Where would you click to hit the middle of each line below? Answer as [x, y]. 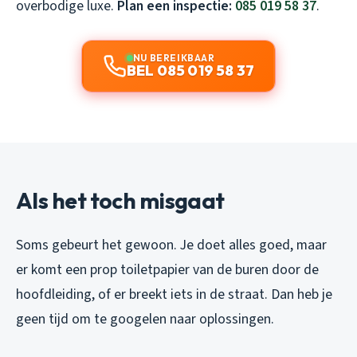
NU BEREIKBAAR [174, 57]
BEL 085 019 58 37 [190, 70]
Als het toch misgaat [120, 200]
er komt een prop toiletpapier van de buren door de [167, 269]
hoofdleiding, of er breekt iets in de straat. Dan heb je [174, 294]
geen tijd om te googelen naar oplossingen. [145, 319]
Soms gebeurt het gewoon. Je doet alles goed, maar [171, 245]
